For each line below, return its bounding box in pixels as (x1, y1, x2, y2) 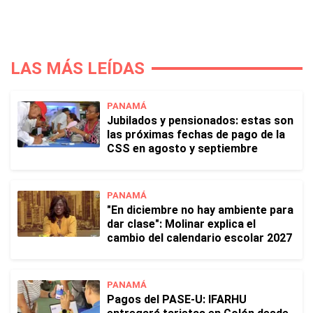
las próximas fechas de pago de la (107, 128, 285, 142)
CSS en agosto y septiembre (107, 142, 258, 156)
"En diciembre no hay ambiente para (107, 203, 293, 217)
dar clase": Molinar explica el (107, 217, 256, 231)
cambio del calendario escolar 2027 (107, 231, 292, 245)
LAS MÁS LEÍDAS (10, 59, 145, 79)
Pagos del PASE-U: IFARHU (107, 293, 247, 307)
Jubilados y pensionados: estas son (107, 114, 293, 128)
